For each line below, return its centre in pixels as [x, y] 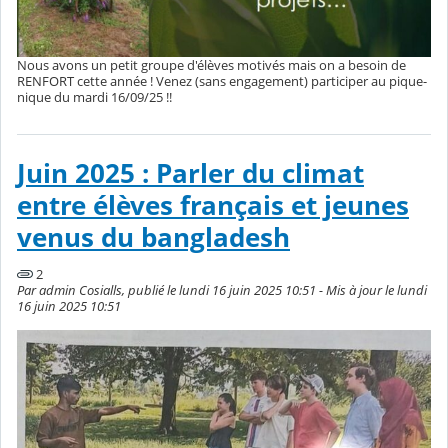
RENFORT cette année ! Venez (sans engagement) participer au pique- [222, 81]
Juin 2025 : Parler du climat [190, 173]
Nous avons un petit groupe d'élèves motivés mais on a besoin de [211, 65]
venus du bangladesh [153, 237]
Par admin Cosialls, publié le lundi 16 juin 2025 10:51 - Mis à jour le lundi [222, 290]
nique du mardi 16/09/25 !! [94, 97]
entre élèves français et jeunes [213, 205]
